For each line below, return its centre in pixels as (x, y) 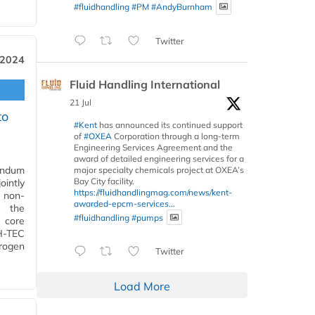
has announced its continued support (170, 124)
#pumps (147, 217)
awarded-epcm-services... (124, 203)
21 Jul (81, 102)
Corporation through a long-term (176, 136)
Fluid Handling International (145, 84)
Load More (142, 287)
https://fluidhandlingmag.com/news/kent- (153, 192)
